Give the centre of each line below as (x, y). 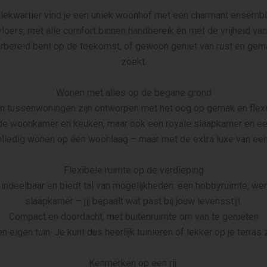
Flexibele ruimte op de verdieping (133, 170)
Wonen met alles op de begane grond (133, 93)
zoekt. (133, 62)
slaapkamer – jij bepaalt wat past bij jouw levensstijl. (133, 201)
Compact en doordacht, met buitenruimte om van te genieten (133, 217)
